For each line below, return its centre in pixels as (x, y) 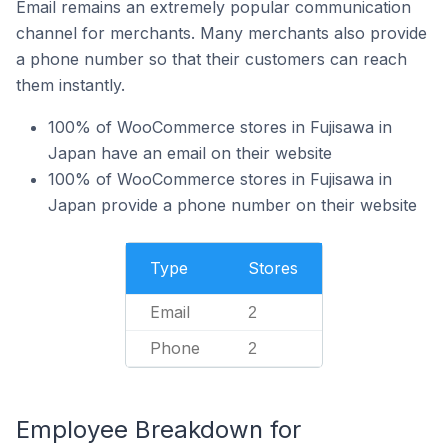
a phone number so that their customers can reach (211, 59)
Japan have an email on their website (190, 153)
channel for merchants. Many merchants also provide (221, 33)
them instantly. (70, 85)
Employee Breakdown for (158, 429)
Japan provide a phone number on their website (232, 205)
